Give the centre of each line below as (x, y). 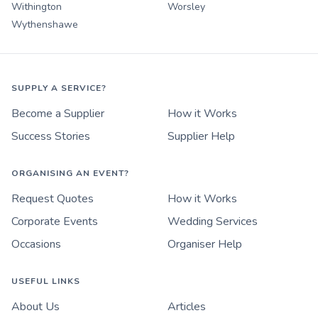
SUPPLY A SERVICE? (59, 88)
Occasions (36, 245)
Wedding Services (213, 222)
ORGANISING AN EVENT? (70, 174)
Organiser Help (205, 245)
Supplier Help (201, 137)
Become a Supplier (58, 114)
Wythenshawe (45, 25)
